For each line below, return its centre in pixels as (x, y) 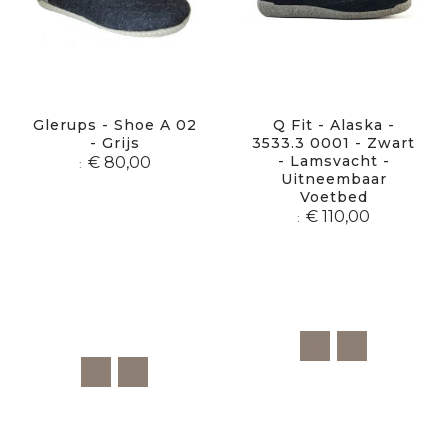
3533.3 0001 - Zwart (333, 142)
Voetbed (333, 196)
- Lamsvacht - (333, 160)
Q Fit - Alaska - (333, 124)
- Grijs (114, 142)
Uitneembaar (333, 178)
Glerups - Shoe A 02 (114, 124)
